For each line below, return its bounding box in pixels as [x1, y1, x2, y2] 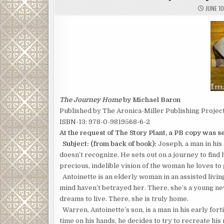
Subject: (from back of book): [62, 140, 156, 147]
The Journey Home [59, 96, 121, 103]
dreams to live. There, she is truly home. [59, 195, 188, 202]
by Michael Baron [121, 96, 180, 103]
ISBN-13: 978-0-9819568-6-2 [59, 118, 150, 125]
